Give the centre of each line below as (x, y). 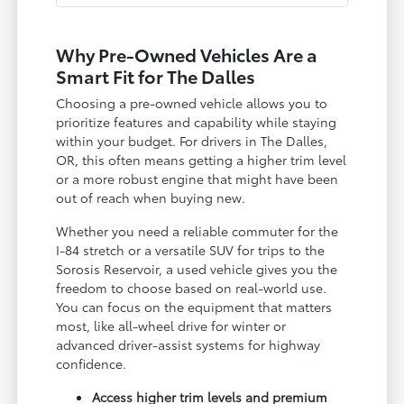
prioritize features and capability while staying (197, 121)
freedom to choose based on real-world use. (192, 287)
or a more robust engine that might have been (197, 178)
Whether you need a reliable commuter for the (197, 230)
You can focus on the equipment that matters (194, 306)
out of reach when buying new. (151, 197)
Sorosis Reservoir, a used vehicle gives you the (197, 268)
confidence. (92, 363)
